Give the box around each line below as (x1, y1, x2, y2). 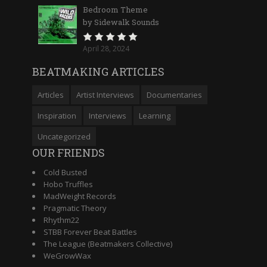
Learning (139, 110, 170, 121)
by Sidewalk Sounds (83, 16, 159, 27)
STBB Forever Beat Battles (44, 226, 137, 237)
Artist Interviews (76, 89, 134, 100)
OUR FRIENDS (32, 145, 105, 160)
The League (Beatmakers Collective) (44, 238, 172, 249)
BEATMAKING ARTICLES (32, 64, 164, 79)
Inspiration (38, 110, 76, 121)
